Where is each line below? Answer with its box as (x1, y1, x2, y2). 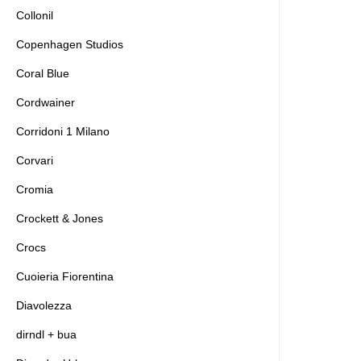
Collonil (16, 9, 53, 22)
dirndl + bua (16, 328, 77, 341)
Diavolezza (16, 299, 72, 312)
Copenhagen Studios (16, 38, 123, 51)
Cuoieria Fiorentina (16, 270, 114, 283)
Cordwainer (16, 96, 75, 109)
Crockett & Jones (16, 212, 103, 225)
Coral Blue (16, 67, 69, 80)
